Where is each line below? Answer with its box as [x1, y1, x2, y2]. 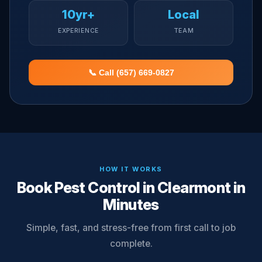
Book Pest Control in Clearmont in [16, 178, 246, 196]
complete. [109, 238, 153, 249]
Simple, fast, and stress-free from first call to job [26, 222, 236, 233]
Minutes [103, 195, 159, 213]
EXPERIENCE [57, 27, 99, 35]
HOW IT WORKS [99, 165, 163, 173]
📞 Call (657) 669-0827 [88, 68, 174, 77]
